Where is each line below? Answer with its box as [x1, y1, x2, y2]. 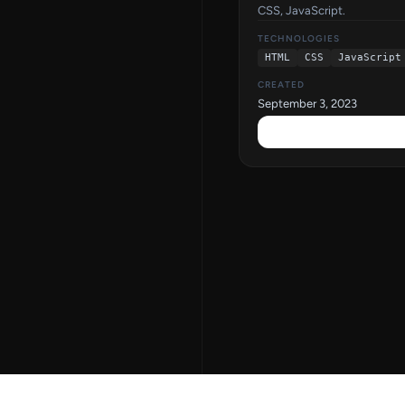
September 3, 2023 [258, 96, 357, 110]
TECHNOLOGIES [258, 32, 340, 44]
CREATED [258, 78, 305, 90]
